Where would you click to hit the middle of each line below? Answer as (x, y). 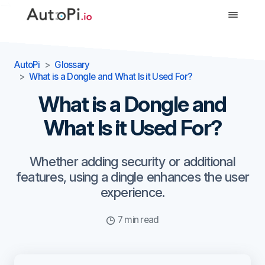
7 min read (137, 220)
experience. (132, 192)
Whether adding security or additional (132, 161)
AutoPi (27, 65)
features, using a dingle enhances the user (132, 177)
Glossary (72, 65)
